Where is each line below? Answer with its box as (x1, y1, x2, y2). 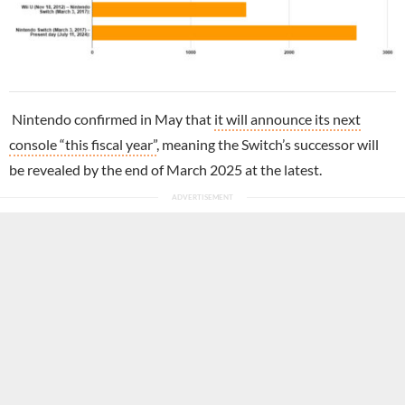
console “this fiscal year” (9, 136, 156, 154)
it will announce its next (214, 110, 361, 128)
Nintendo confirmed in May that (12, 110, 214, 128)
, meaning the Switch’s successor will (156, 136, 379, 154)
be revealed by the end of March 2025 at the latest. (9, 161, 322, 179)
